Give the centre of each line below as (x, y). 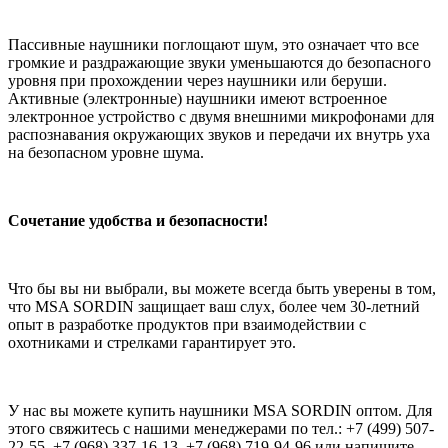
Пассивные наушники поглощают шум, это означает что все (213, 44)
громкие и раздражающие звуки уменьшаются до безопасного (219, 62)
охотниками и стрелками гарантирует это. (152, 342)
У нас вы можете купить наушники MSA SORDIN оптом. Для (220, 410)
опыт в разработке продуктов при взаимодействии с (187, 324)
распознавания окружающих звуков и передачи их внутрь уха (219, 134)
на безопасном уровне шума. (106, 152)
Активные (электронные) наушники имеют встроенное (197, 98)
